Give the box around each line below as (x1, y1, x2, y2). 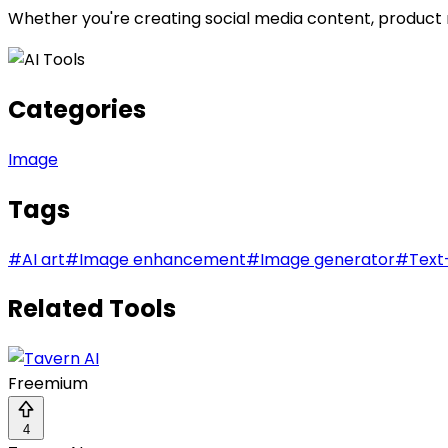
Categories (8, 92, 146, 126)
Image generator (260, 247, 395, 271)
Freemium (8, 372, 88, 396)
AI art (22, 247, 65, 271)
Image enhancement (79, 247, 246, 271)
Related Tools (8, 292, 176, 326)
